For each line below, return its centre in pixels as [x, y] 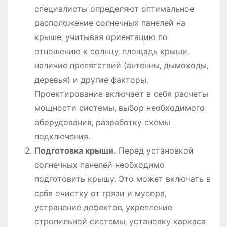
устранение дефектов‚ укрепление [103, 207]
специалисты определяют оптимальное [114, 8]
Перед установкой [155, 150]
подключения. [62, 136]
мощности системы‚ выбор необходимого [119, 108]
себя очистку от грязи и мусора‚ [100, 193]
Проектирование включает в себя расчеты [121, 93]
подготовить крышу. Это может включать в [122, 179]
